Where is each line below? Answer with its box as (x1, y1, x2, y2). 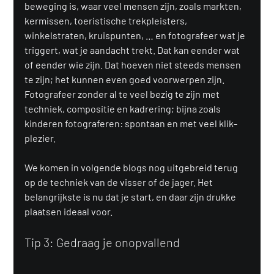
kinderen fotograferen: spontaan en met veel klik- (24, 117, 238, 130)
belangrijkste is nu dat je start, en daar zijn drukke (24, 191, 239, 203)
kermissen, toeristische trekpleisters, (24, 15, 190, 27)
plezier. (24, 132, 56, 144)
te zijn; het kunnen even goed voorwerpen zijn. (24, 73, 227, 86)
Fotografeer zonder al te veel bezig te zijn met (24, 88, 222, 100)
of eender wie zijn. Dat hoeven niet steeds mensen (24, 59, 243, 71)
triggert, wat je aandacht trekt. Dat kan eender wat (24, 44, 242, 56)
